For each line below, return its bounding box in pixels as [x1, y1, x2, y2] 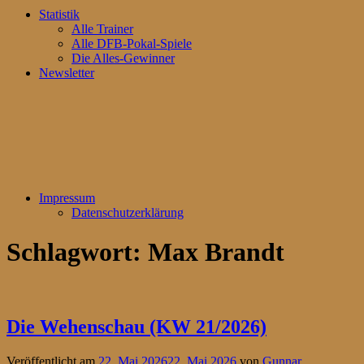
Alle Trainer [71, 22, 133, 36]
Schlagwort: [6, 237, 148, 267]
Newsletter [39, 66, 94, 80]
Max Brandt [148, 237, 284, 267]
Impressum [39, 191, 95, 205]
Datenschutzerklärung [71, 206, 184, 219]
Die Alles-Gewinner [71, 51, 175, 65]
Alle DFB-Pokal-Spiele [71, 37, 192, 50]
